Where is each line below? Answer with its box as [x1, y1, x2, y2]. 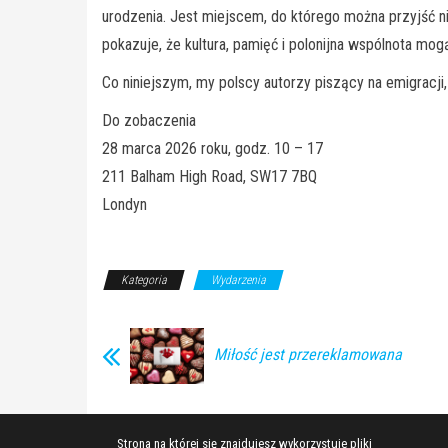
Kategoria [121, 273, 167, 288]
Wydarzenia [211, 273, 266, 288]
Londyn [102, 195, 147, 215]
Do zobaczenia [102, 111, 196, 131]
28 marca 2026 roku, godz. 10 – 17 [102, 139, 323, 159]
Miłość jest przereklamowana [214, 345, 402, 365]
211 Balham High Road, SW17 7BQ [102, 167, 317, 187]
